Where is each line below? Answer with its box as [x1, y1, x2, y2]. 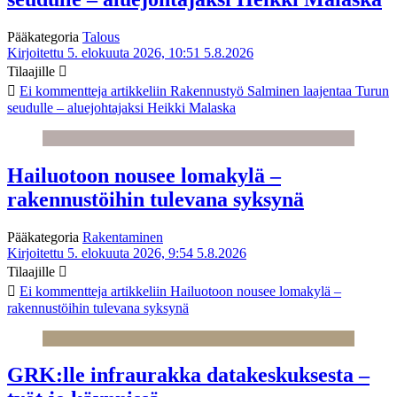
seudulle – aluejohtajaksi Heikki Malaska [7, 99, 236, 115]
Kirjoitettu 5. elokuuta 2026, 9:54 [7, 245, 193, 261]
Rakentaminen [82, 229, 163, 245]
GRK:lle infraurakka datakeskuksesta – [7, 363, 370, 387]
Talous [82, 28, 120, 44]
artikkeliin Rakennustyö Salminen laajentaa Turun [107, 82, 389, 98]
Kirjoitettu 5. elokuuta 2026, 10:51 [7, 44, 200, 60]
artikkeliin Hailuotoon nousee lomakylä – [107, 283, 341, 299]
